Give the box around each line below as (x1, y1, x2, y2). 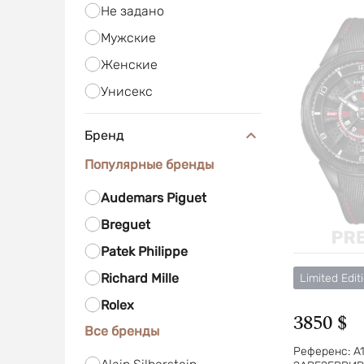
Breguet (100, 217, 150, 232)
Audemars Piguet (100, 190, 206, 206)
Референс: (292, 344, 353, 358)
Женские (100, 57, 158, 72)
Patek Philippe (100, 244, 188, 259)
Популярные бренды (84, 157, 214, 172)
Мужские (100, 30, 156, 45)
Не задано (100, 3, 164, 19)
